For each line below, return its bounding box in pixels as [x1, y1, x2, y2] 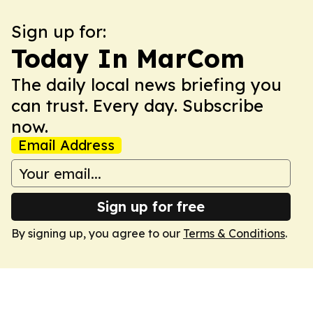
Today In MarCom [11, 43, 245, 74]
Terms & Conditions [183, 226, 285, 240]
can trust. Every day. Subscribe [11, 95, 263, 116]
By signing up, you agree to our [11, 226, 183, 240]
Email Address [18, 136, 115, 154]
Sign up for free [97, 198, 205, 215]
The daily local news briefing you [11, 74, 282, 95]
